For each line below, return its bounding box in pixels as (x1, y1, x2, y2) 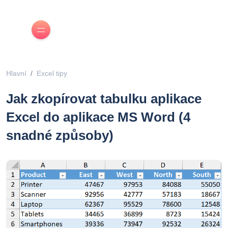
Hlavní (6, 69, 26, 77)
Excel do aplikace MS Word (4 (6, 109, 190, 125)
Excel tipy (37, 69, 67, 77)
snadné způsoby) (6, 128, 113, 143)
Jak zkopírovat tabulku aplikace (6, 91, 202, 106)
